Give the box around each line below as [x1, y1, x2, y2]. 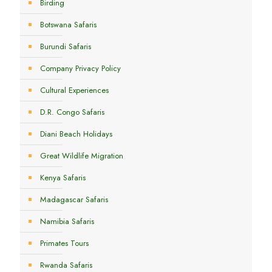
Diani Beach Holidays [40, 128, 112, 140]
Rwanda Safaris [40, 259, 92, 271]
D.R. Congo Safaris [40, 106, 104, 118]
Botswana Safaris [40, 19, 97, 30]
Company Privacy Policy [40, 63, 121, 74]
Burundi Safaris [40, 41, 91, 52]
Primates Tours [40, 237, 89, 249]
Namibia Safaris [40, 216, 94, 227]
